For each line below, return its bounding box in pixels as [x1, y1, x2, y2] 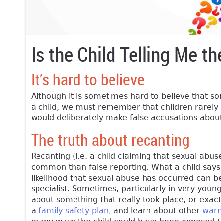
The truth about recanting [31, 129, 190, 150]
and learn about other [111, 206, 202, 216]
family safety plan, [38, 206, 111, 216]
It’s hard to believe [31, 68, 145, 90]
